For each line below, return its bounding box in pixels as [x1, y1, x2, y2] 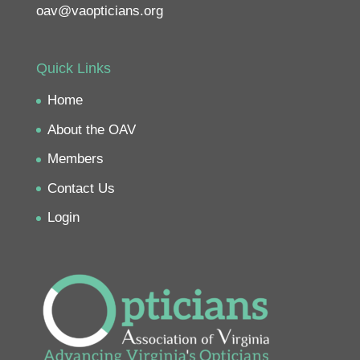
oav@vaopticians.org [35, 2, 163, 18]
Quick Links [35, 60, 111, 77]
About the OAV [47, 121, 136, 137]
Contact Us [47, 180, 115, 196]
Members [47, 151, 104, 167]
